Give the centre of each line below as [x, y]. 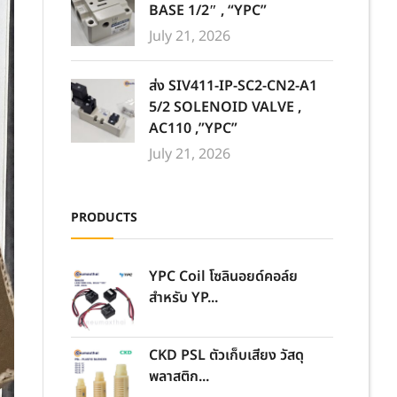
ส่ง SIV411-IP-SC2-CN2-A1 [233, 86]
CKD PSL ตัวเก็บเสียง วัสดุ [226, 355]
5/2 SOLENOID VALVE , [225, 107]
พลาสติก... [179, 377]
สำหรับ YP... [183, 298]
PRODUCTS [104, 218]
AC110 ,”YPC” [193, 128]
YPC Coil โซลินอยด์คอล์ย [223, 276]
